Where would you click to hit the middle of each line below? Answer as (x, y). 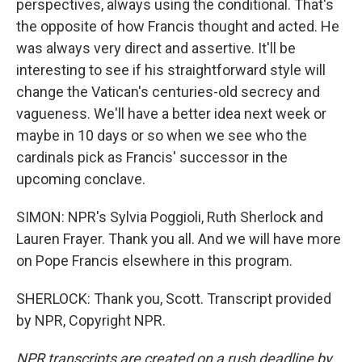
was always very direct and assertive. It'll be (156, 48)
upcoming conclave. (81, 179)
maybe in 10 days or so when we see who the (162, 135)
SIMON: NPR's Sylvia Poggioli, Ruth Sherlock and (170, 217)
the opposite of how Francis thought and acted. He (178, 26)
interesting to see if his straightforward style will (171, 70)
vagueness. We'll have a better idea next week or (171, 114)
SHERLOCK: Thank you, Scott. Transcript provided (174, 299)
